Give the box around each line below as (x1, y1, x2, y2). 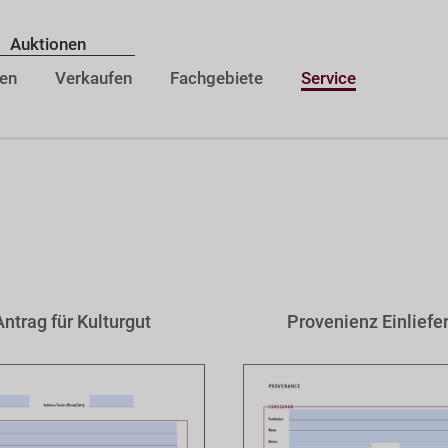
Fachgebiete (170, 68, 263, 89)
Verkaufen (55, 68, 132, 89)
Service (301, 68, 356, 89)
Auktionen (10, 34, 86, 55)
